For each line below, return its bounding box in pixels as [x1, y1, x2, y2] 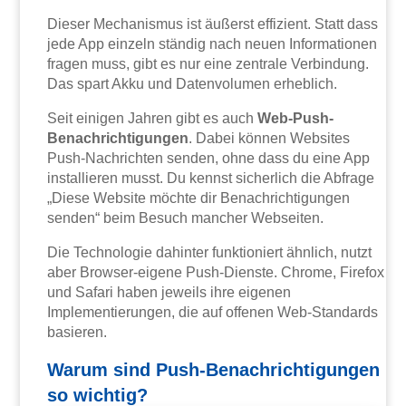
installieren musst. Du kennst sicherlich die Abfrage [47, 169, 375, 186]
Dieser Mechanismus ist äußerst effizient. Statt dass [47, 15, 379, 32]
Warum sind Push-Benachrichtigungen [47, 359, 381, 380]
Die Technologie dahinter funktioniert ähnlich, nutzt [47, 244, 372, 260]
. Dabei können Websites [188, 130, 351, 146]
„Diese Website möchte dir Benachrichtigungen [47, 189, 351, 206]
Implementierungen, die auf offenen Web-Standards [47, 304, 379, 320]
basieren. [47, 324, 108, 340]
